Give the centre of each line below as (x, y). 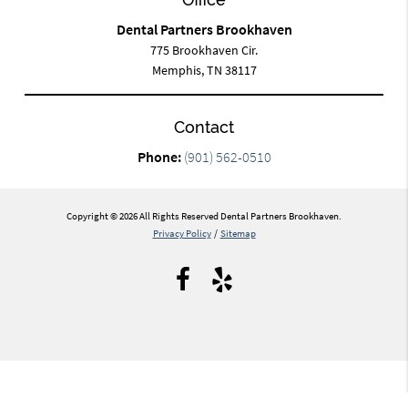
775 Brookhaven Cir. (204, 51)
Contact (204, 127)
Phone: (160, 157)
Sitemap (238, 234)
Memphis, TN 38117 (204, 71)
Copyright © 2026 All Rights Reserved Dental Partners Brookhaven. (204, 216)
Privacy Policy (182, 234)
